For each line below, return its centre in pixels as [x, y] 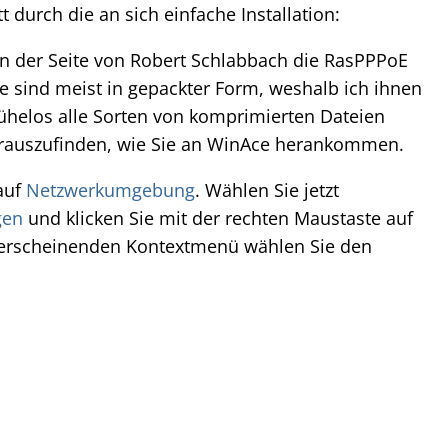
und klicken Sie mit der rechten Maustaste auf [218, 218]
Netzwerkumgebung [110, 190]
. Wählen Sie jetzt [267, 190]
